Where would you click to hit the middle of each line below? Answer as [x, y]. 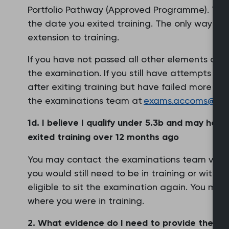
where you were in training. [86, 201]
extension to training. [74, 37]
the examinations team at [86, 100]
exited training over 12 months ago [103, 137]
